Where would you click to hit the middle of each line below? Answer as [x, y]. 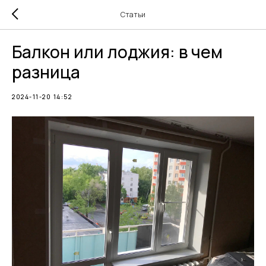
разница [46, 72]
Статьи [133, 15]
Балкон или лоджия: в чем [117, 52]
